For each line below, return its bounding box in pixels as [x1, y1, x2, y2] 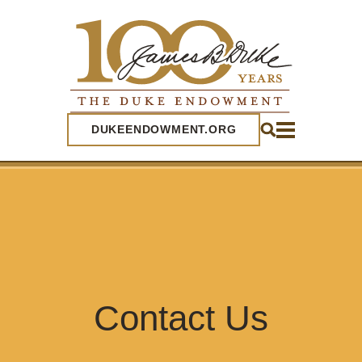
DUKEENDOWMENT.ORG [90, 123, 237, 136]
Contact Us [94, 298, 268, 338]
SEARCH [274, 10, 325, 23]
